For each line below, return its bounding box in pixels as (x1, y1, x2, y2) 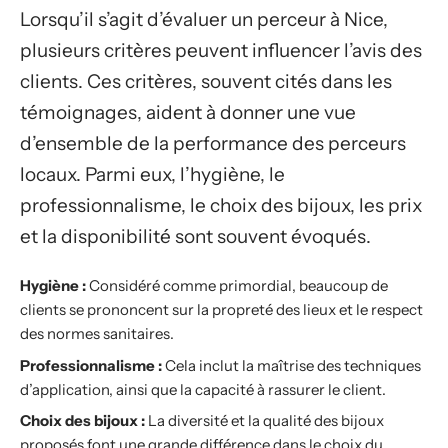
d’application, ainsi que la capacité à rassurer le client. (20, 379, 386, 399)
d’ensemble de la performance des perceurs (20, 131, 406, 155)
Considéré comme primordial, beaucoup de (86, 276, 388, 295)
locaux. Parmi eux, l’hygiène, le (20, 162, 285, 186)
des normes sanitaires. (20, 324, 174, 343)
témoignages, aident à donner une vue (20, 100, 356, 124)
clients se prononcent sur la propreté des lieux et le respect (20, 300, 423, 319)
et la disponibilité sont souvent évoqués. (20, 224, 371, 248)
